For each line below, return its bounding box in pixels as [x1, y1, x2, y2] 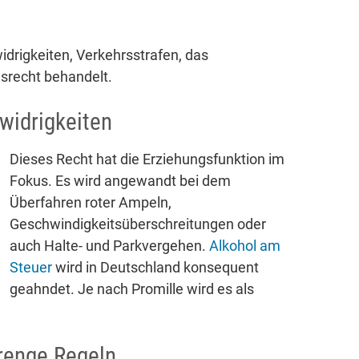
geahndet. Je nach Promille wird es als [9, 280, 254, 297]
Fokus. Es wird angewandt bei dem [9, 171, 231, 189]
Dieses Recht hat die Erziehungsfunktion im [9, 150, 284, 167]
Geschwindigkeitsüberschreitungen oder [9, 215, 266, 232]
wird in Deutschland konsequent [51, 258, 259, 276]
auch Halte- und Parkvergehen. [9, 236, 209, 254]
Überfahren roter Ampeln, [9, 193, 171, 211]
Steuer [9, 258, 52, 276]
